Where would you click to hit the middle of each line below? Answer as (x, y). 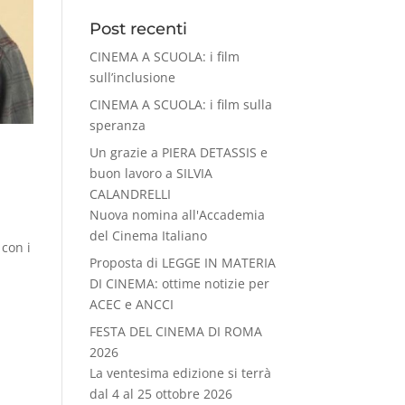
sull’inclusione (132, 77)
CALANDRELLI (130, 193)
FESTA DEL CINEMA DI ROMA (175, 331)
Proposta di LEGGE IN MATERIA (182, 262)
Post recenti (138, 28)
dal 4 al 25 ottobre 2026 (160, 393)
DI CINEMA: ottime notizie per (179, 283)
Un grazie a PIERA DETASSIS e (178, 152)
